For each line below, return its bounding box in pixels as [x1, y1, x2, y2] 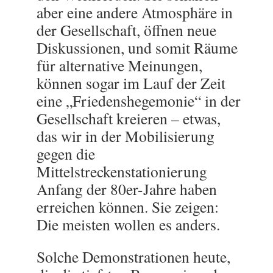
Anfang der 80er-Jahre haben [37, 179, 217, 199]
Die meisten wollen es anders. [37, 214, 220, 235]
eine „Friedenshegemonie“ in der [37, 90, 241, 111]
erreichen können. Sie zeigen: [37, 196, 219, 217]
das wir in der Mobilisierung [37, 126, 214, 146]
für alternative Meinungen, [37, 55, 202, 76]
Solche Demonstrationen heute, [37, 246, 230, 267]
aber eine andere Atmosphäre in [37, 2, 233, 23]
